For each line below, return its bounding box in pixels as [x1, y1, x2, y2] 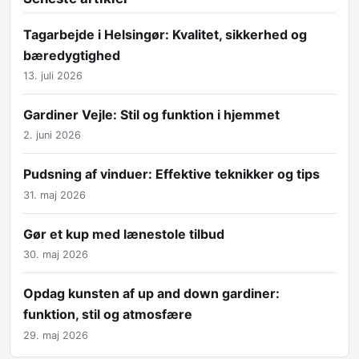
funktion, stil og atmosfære [23, 306, 192, 323]
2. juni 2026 [23, 129, 81, 142]
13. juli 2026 [23, 70, 83, 83]
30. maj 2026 [23, 248, 88, 261]
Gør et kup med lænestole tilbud [23, 225, 224, 242]
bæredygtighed [23, 46, 120, 63]
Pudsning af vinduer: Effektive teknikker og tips [23, 166, 320, 183]
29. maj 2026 [23, 329, 88, 341]
